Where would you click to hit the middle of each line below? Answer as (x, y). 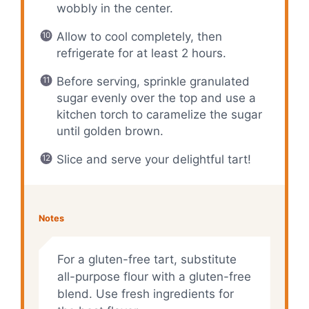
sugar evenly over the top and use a (156, 98)
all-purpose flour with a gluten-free (154, 276)
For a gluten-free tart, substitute (147, 259)
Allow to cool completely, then (139, 36)
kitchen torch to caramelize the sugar (159, 114)
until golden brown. (110, 131)
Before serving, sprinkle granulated (153, 81)
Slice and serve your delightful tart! (153, 159)
